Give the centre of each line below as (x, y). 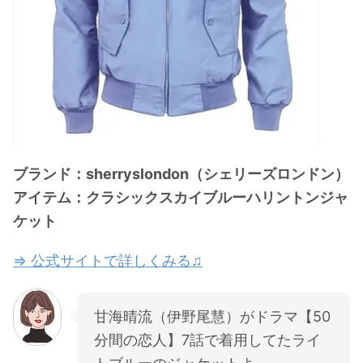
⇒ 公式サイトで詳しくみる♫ (108, 260)
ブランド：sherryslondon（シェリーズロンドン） (181, 173)
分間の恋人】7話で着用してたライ (207, 340)
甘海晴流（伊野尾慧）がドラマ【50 (212, 316)
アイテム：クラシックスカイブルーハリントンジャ (181, 197)
